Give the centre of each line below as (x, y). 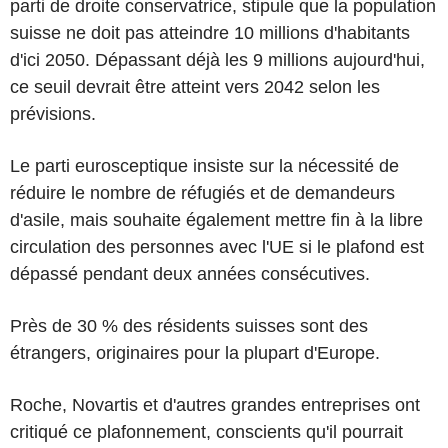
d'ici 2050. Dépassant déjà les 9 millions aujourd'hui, (217, 59)
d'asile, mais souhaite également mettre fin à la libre (216, 219)
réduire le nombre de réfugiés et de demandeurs (202, 192)
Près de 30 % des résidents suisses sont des (189, 325)
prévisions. (53, 113)
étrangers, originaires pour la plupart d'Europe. (195, 352)
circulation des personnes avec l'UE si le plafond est (217, 246)
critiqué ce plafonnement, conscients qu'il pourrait (206, 431)
